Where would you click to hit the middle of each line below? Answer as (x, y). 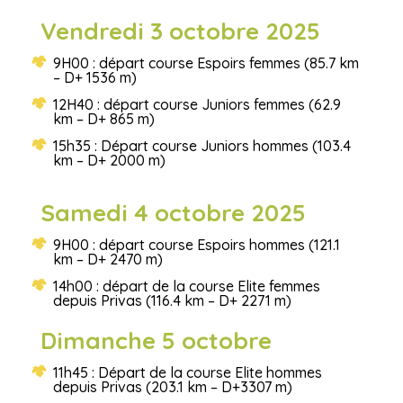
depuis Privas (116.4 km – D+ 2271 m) (172, 300)
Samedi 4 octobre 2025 (173, 212)
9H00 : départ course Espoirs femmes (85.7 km (206, 63)
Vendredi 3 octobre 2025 (180, 31)
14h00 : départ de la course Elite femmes (186, 286)
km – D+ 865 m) (103, 118)
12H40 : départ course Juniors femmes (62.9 (197, 104)
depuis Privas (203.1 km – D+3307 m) (172, 386)
